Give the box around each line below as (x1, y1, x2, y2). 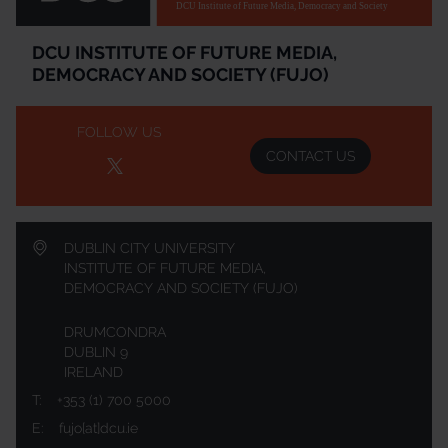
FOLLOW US (76, 124, 161, 141)
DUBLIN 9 (64, 344, 128, 361)
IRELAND (64, 364, 123, 381)
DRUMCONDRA (64, 324, 166, 341)
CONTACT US (266, 148, 356, 165)
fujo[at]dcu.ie (59, 420, 138, 437)
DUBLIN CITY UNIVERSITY (64, 240, 235, 257)
